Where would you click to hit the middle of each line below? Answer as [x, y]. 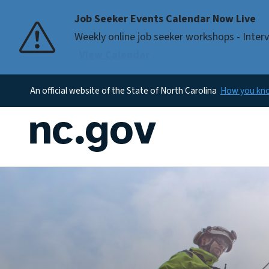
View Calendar [114, 55]
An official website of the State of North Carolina [123, 91]
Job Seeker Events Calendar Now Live [165, 19]
